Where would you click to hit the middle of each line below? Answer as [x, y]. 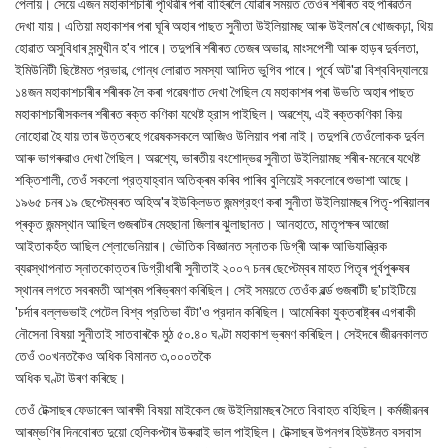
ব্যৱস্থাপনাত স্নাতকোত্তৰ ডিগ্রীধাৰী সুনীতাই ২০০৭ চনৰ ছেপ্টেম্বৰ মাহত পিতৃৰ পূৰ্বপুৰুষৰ [212, 267]
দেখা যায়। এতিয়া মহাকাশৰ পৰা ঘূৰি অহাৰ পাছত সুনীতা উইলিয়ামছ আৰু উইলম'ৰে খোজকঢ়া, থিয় [224, 25]
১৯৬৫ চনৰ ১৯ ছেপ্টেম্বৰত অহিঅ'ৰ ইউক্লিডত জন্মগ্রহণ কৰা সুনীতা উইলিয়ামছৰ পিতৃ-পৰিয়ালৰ [222, 201]
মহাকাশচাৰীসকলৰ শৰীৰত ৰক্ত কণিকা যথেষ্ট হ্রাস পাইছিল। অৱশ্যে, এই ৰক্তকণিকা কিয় [208, 113]
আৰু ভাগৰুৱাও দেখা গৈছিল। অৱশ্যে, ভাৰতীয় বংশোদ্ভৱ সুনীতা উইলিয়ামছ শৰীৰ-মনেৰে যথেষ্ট [217, 157]
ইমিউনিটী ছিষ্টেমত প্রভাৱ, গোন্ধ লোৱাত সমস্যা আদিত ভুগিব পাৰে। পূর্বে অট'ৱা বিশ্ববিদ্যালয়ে [221, 69]
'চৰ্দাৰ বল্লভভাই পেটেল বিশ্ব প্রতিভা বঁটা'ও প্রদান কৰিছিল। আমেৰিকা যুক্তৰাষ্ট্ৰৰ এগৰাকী [215, 311]
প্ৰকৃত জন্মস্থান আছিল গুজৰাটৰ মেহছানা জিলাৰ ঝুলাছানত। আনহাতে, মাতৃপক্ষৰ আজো [202, 223]
